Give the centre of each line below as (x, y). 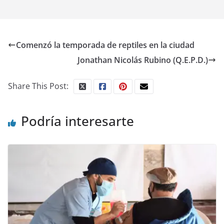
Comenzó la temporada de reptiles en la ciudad (105, 45)
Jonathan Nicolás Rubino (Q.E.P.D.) (143, 60)
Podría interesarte (77, 121)
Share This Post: (38, 86)
